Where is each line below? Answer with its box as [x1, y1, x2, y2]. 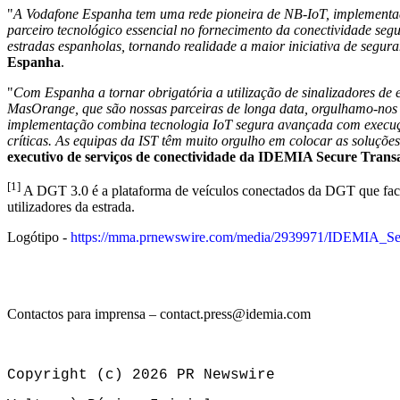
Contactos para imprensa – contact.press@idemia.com [7, 306, 311, 322]
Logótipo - [7, 229, 71, 246]
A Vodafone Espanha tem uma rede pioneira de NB [13, 5, 303, 21]
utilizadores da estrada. [7, 199, 135, 215]
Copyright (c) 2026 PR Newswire [7, 367, 275, 384]
